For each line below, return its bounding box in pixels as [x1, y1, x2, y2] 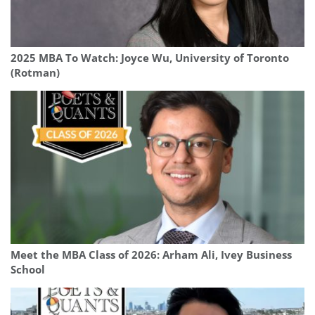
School [11, 262, 45, 277]
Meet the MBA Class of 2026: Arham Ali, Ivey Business [11, 247, 292, 262]
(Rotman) [11, 65, 60, 80]
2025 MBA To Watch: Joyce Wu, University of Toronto [11, 50, 289, 65]
